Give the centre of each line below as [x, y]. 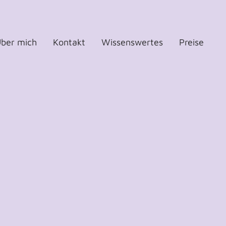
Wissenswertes [132, 42]
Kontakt [69, 42]
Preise [191, 42]
